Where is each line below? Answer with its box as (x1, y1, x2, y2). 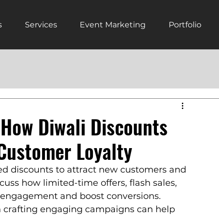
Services (24, 20, 57, 29)
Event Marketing (80, 20, 146, 29)
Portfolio (168, 20, 201, 29)
